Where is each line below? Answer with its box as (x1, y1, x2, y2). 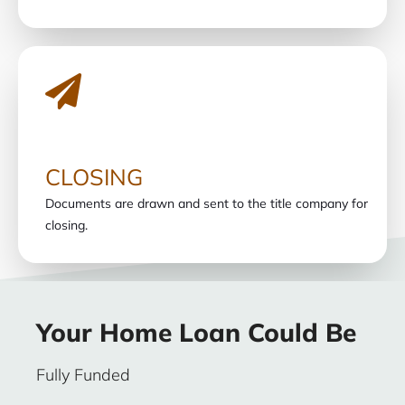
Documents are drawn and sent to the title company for (45, 194, 368, 212)
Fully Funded (36, 363, 130, 385)
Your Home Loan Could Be (36, 316, 356, 348)
